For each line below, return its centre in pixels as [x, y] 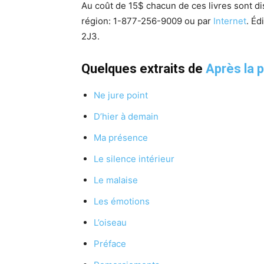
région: [97, 21]
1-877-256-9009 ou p [158, 21]
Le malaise [116, 180]
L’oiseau [110, 222]
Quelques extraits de [143, 68]
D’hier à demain [126, 116]
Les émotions [122, 201]
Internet [230, 21]
